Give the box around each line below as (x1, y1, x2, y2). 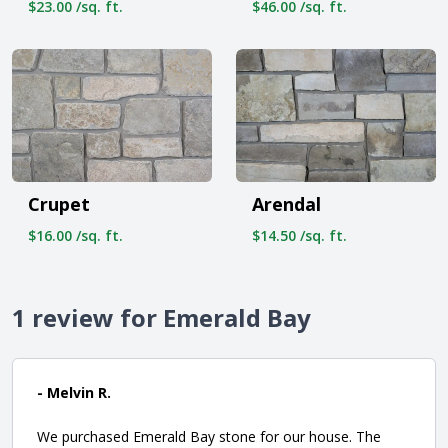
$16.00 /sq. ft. (28, 225, 123, 245)
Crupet (28, 191, 90, 216)
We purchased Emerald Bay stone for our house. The (37, 426, 381, 446)
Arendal (252, 191, 321, 216)
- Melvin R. (37, 382, 111, 402)
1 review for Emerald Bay (12, 300, 311, 334)
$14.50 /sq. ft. (252, 225, 347, 245)
